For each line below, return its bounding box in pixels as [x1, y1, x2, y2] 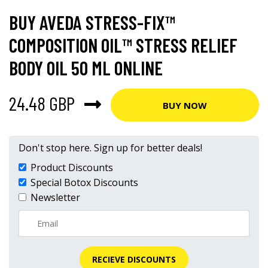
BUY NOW [163, 99, 207, 111]
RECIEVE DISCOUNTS [92, 254, 176, 265]
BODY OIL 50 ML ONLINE [9, 56, 163, 79]
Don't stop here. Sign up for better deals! [19, 141, 202, 154]
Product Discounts [31, 161, 113, 174]
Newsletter [31, 191, 80, 204]
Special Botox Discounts [31, 176, 138, 189]
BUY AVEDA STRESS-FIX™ [9, 11, 175, 33]
